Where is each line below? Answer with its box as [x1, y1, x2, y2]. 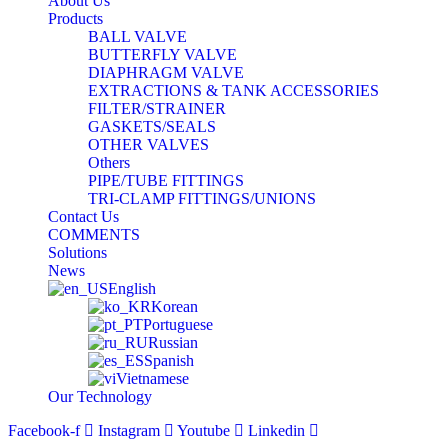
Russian [148, 333, 198, 351]
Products [48, 9, 103, 27]
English [108, 279, 156, 297]
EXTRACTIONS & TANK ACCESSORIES [88, 81, 379, 99]
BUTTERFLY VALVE [88, 45, 237, 63]
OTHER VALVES [88, 135, 209, 153]
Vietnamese [116, 369, 189, 387]
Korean [151, 297, 198, 315]
